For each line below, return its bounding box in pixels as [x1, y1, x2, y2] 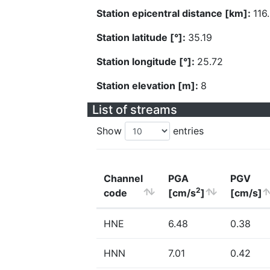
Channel [104, 172, 143, 184]
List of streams [92, 102, 177, 117]
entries [170, 125, 204, 137]
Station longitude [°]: [96, 55, 197, 67]
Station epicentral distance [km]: [96, 7, 253, 19]
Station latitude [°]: [96, 31, 188, 43]
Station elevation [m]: [96, 80, 201, 92]
